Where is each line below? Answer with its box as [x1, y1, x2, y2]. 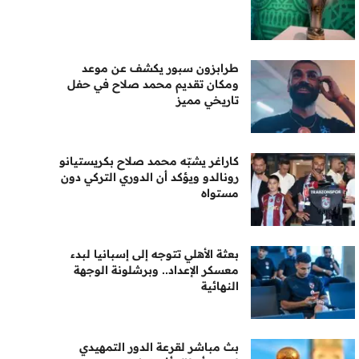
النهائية [201, 279, 240, 293]
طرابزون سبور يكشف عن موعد [82, 61, 240, 75]
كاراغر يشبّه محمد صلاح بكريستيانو [59, 154, 240, 168]
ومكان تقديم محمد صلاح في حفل [67, 77, 240, 91]
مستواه [201, 186, 240, 200]
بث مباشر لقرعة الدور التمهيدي [79, 340, 240, 354]
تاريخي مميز [176, 93, 240, 107]
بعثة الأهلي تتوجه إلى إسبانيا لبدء [71, 247, 240, 261]
